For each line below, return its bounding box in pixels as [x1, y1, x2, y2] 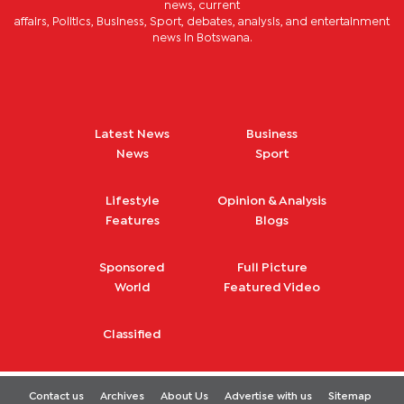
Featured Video [224, 281, 320, 293]
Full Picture [236, 262, 308, 273]
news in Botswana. [151, 32, 252, 43]
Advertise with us [224, 391, 312, 401]
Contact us [28, 391, 84, 401]
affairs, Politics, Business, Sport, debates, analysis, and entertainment [14, 16, 390, 27]
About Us [160, 391, 208, 401]
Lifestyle [105, 195, 160, 207]
